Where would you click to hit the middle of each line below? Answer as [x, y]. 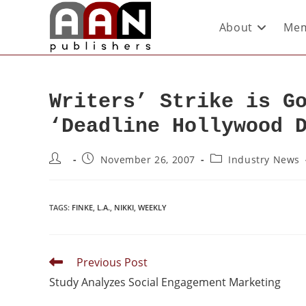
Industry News [264, 159]
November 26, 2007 [148, 159]
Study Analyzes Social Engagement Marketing [165, 282]
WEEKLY [152, 207]
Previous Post [112, 262]
